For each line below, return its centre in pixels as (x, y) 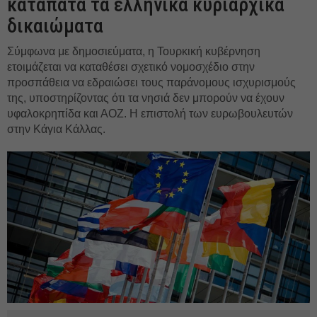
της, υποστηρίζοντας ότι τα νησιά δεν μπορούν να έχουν (146, 98)
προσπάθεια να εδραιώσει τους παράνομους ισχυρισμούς (151, 82)
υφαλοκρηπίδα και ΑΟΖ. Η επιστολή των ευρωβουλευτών (150, 114)
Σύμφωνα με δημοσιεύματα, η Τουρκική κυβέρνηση (134, 51)
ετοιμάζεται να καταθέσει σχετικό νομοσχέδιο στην (131, 67)
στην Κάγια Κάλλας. (56, 129)
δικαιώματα (55, 26)
